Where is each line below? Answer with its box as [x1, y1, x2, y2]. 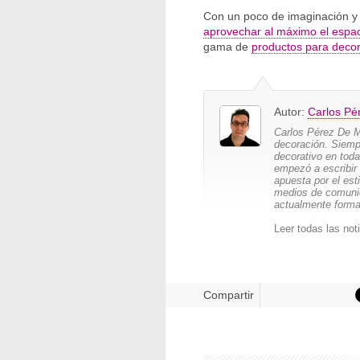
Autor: [274, 105, 308, 118]
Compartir [203, 288, 254, 301]
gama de [203, 40, 252, 53]
